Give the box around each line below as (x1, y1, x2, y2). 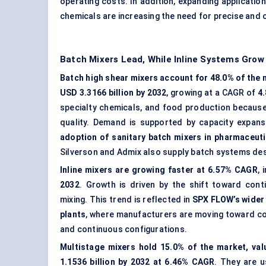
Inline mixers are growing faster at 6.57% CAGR (60, 165, 258, 175)
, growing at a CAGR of (166, 88, 258, 98)
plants (60, 210, 86, 220)
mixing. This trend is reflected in (60, 195, 192, 205)
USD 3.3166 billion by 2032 (60, 88, 167, 98)
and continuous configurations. (60, 224, 187, 235)
